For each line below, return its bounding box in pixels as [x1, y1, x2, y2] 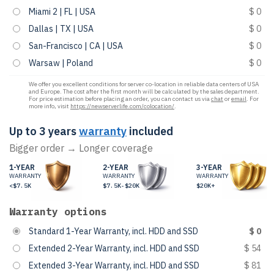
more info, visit [29, 102, 70, 110]
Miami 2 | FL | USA [29, 6, 95, 17]
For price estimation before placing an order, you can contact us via [29, 95, 211, 103]
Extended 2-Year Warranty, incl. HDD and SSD [29, 243, 199, 254]
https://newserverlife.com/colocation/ [70, 102, 174, 110]
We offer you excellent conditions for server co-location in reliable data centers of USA [29, 80, 259, 88]
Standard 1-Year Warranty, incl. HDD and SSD [29, 226, 198, 237]
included [127, 124, 173, 138]
